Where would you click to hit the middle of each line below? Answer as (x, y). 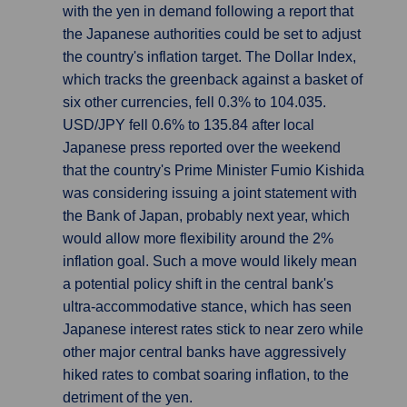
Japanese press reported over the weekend (202, 148)
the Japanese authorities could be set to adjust (212, 34)
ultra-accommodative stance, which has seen (207, 307)
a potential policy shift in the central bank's (198, 284)
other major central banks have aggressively (204, 352)
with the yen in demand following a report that (208, 11)
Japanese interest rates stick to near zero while (213, 329)
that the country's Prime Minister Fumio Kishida (213, 170)
